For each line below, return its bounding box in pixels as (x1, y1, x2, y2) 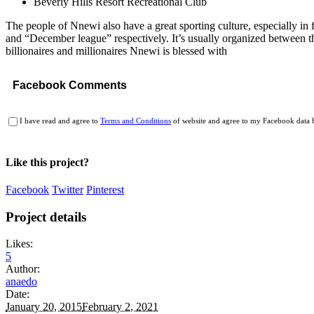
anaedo (6, 275, 37, 288)
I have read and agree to (20, 116, 100, 125)
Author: (6, 263, 40, 275)
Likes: (6, 238, 33, 250)
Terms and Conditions (100, 116, 171, 125)
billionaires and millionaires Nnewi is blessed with (6, 44, 227, 57)
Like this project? (6, 156, 89, 168)
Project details (6, 209, 86, 224)
